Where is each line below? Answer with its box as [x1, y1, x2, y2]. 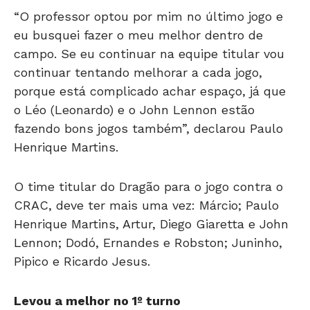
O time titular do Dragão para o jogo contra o [14, 179, 283, 194]
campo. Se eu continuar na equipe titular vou [14, 46, 284, 61]
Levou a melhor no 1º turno [14, 293, 181, 308]
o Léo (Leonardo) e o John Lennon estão [14, 102, 255, 117]
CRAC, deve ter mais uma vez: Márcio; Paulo [14, 198, 279, 212]
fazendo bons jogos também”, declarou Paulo [14, 121, 283, 136]
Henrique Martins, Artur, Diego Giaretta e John [14, 217, 289, 231]
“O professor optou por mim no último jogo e [14, 9, 283, 24]
